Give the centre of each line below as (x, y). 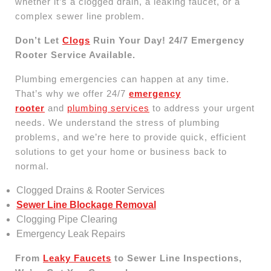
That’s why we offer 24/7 (72, 93)
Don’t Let (39, 40)
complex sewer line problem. (80, 16)
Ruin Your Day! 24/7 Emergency (167, 40)
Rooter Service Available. (75, 54)
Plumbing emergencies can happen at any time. (122, 79)
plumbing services (108, 108)
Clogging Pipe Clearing (67, 219)
